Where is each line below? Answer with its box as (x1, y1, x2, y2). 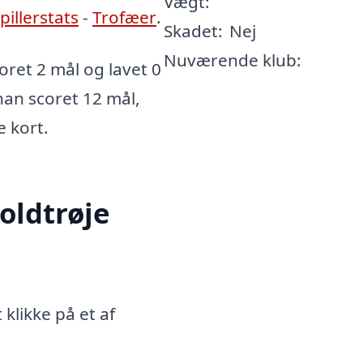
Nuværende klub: (163, 49, 301, 71)
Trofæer (92, 6, 156, 29)
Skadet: (163, 19, 223, 42)
